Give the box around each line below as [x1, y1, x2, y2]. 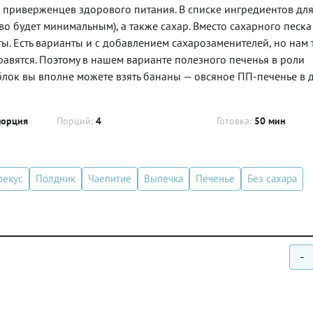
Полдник [36, 171, 75, 185]
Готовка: [216, 114, 254, 127]
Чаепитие [88, 171, 131, 185]
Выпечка [144, 171, 183, 185]
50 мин [254, 114, 286, 127]
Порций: [57, 114, 96, 127]
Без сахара [247, 171, 297, 185]
